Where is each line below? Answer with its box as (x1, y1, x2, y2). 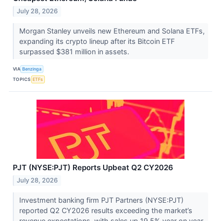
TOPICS (13, 76, 31, 82)
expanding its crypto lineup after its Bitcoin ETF (19, 37, 175, 45)
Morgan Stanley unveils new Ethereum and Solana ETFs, (19, 26, 205, 35)
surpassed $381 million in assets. (19, 47, 131, 56)
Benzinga (22, 66, 42, 72)
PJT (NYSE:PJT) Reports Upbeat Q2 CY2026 (13, 162, 173, 172)
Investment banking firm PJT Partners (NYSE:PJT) (19, 195, 184, 204)
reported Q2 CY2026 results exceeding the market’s (19, 206, 192, 215)
